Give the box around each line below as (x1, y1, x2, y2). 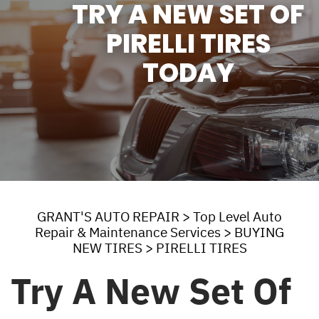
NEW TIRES (72, 239, 142, 256)
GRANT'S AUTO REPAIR (37, 207, 179, 225)
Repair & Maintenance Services (35, 223, 221, 241)
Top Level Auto (193, 207, 282, 225)
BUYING (234, 223, 284, 241)
